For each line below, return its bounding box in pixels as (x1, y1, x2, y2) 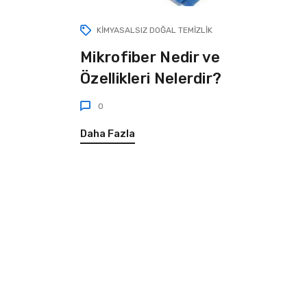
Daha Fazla (80, 127, 135, 140)
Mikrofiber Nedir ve (80, 48, 221, 67)
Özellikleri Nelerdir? (80, 69, 222, 88)
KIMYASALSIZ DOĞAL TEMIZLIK (97, 25, 212, 35)
